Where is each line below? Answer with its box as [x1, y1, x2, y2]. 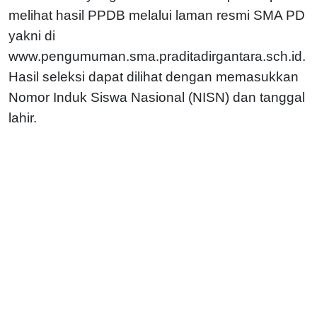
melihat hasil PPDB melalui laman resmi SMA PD [8, 7, 305, 23]
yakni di [8, 28, 55, 43]
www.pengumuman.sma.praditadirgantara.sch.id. [8, 48, 306, 64]
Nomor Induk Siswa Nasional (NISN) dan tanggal [8, 89, 305, 105]
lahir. [8, 110, 37, 125]
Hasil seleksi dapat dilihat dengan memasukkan [8, 69, 299, 84]
